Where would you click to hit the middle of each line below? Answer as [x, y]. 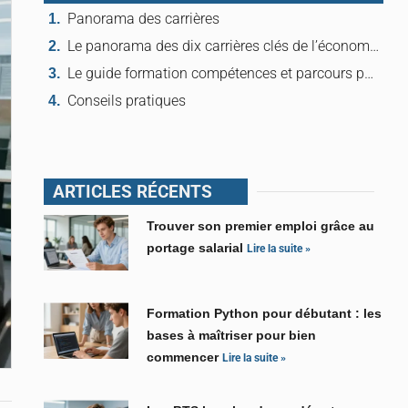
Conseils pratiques [127, 101]
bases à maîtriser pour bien [232, 336]
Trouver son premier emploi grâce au [261, 225]
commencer [185, 357]
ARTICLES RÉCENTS [133, 191]
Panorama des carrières [143, 18]
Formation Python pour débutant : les [265, 314]
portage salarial [197, 247]
